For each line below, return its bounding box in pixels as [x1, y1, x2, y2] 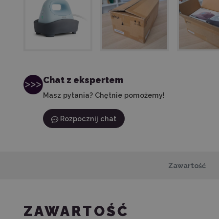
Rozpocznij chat [60, 114, 117, 123]
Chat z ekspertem [43, 75, 123, 85]
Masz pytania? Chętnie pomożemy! [43, 91, 165, 99]
